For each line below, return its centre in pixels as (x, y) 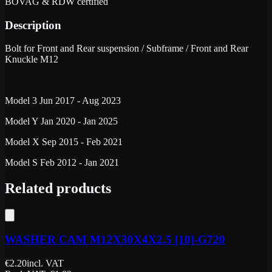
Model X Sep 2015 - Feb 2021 (64, 142)
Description (33, 25)
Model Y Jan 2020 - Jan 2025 (61, 121)
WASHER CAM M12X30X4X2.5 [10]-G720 (115, 239)
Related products (58, 189)
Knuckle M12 (32, 59)
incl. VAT (45, 263)
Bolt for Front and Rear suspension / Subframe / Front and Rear (127, 49)
